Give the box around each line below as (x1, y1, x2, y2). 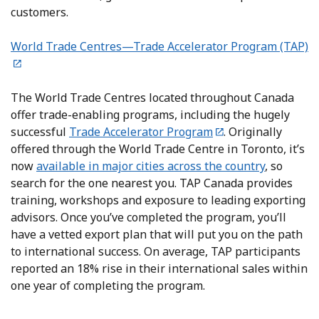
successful (11, 123, 69, 140)
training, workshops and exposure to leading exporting (11, 192, 305, 208)
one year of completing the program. (11, 277, 211, 293)
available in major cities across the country (36, 157, 265, 174)
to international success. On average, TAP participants (11, 243, 300, 259)
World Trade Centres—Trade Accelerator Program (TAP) (11, 38, 308, 54)
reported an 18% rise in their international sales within (11, 260, 308, 276)
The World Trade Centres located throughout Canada (11, 89, 294, 105)
